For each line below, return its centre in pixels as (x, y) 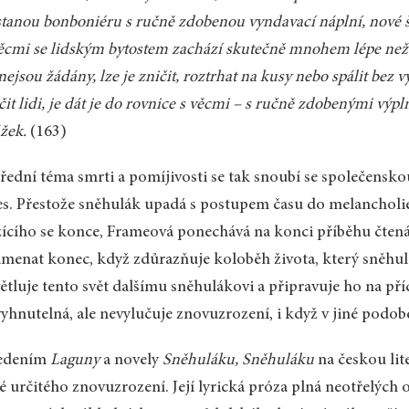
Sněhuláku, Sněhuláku (239, 360)
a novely (131, 360)
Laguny (75, 360)
